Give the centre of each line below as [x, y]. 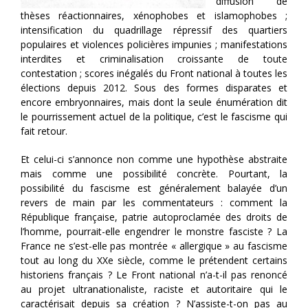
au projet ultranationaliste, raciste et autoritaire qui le [154, 289]
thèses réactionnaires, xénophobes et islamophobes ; [154, 16]
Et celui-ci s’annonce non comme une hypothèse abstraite [154, 159]
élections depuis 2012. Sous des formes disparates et [154, 88]
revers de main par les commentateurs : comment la [154, 203]
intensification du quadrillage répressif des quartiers [154, 30]
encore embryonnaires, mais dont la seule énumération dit [154, 102]
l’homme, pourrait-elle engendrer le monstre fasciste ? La [154, 232]
